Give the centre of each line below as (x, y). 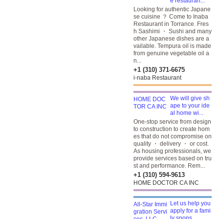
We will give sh (190, 98)
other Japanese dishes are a (171, 39)
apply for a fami (190, 211)
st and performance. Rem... (169, 166)
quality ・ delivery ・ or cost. (171, 144)
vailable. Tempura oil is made (172, 46)
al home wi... (187, 113)
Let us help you (190, 203)
